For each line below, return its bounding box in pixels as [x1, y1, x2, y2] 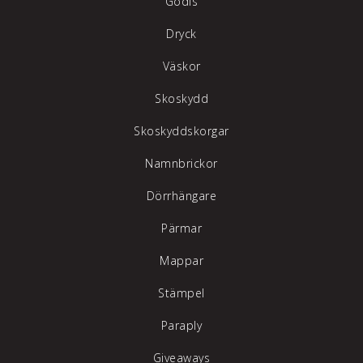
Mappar [160, 253, 203, 269]
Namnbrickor [145, 156, 218, 172]
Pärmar [161, 220, 202, 237]
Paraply [160, 318, 203, 334]
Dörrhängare [146, 188, 217, 204]
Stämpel [158, 285, 205, 301]
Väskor [162, 58, 201, 75]
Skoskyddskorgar [134, 123, 229, 139]
